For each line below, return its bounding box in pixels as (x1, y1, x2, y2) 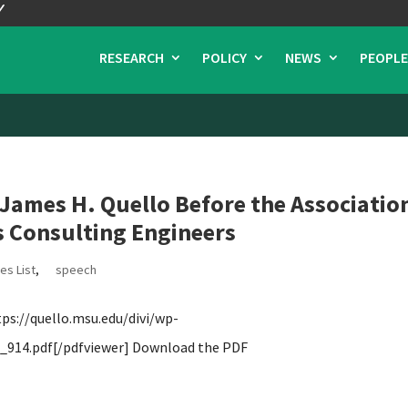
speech (56, 261, 97, 279)
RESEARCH (98, 48, 164, 66)
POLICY (201, 48, 247, 66)
